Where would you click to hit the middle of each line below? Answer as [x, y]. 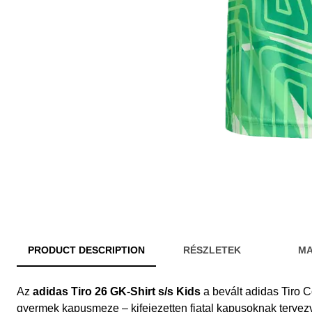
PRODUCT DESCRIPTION [86, 250]
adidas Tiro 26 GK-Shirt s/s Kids [117, 292]
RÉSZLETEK [212, 250]
